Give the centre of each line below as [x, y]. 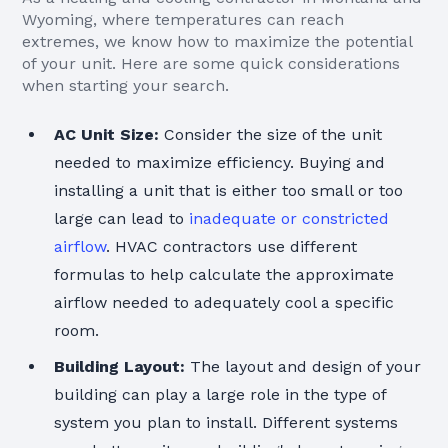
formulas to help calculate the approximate [224, 274]
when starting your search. [126, 85]
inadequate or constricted [289, 218]
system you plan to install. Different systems [226, 422]
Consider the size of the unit [271, 134]
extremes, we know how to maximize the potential [217, 41]
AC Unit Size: [107, 134]
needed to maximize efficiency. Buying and [220, 162]
